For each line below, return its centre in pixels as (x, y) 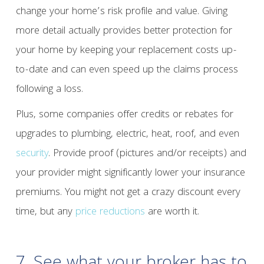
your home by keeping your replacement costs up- (126, 51)
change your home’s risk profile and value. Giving (121, 12)
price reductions (110, 213)
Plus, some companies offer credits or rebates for (124, 115)
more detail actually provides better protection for (124, 32)
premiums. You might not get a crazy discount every (128, 193)
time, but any (45, 213)
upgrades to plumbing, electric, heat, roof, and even (127, 135)
